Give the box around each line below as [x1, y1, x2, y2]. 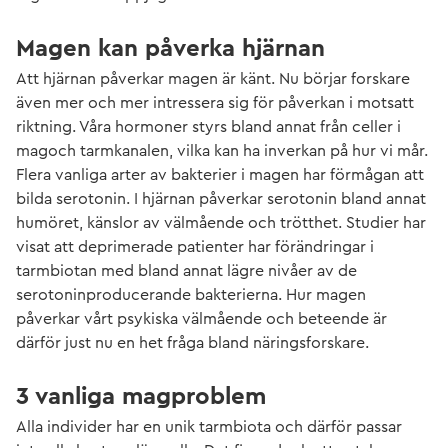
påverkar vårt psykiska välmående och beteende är [16, 310, 387, 327]
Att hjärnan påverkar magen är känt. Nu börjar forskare [16, 70, 410, 87]
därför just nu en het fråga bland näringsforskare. [16, 334, 369, 351]
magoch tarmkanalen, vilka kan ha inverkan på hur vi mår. [16, 142, 428, 159]
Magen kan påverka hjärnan [16, 36, 325, 61]
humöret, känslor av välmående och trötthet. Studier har [16, 214, 426, 231]
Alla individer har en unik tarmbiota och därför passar [16, 418, 402, 435]
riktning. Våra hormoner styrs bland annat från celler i [16, 118, 401, 135]
